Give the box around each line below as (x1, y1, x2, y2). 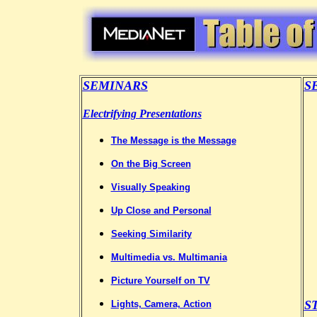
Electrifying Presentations (82, 107, 202, 120)
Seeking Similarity (110, 228, 192, 239)
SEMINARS (82, 79, 148, 93)
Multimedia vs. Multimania (110, 251, 227, 263)
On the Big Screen (110, 158, 191, 169)
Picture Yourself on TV (110, 275, 210, 286)
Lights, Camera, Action (110, 298, 212, 309)
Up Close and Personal (110, 204, 212, 216)
